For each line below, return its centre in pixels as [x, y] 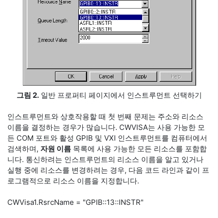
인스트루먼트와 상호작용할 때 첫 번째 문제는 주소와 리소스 [105, 117]
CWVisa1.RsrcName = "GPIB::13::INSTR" [75, 202]
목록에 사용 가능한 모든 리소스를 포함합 [139, 149]
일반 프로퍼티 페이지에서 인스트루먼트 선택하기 [120, 95]
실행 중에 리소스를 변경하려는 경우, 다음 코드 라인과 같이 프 [108, 170]
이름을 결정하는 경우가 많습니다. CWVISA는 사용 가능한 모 [106, 127]
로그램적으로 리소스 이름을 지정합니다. [73, 181]
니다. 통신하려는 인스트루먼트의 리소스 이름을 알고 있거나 [105, 159]
